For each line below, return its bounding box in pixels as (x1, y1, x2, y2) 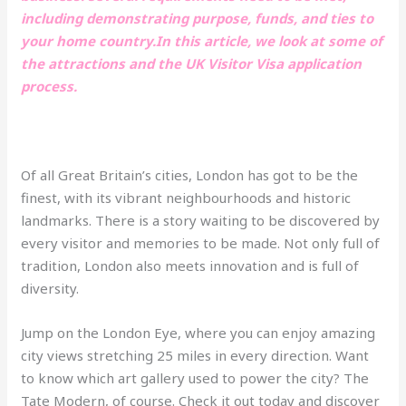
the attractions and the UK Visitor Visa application (21, 53, 362, 72)
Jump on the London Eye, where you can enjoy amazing (21, 323, 376, 342)
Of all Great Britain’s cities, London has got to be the (21, 165, 359, 184)
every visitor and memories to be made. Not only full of (21, 233, 381, 252)
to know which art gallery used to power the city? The (21, 368, 370, 387)
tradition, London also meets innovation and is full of (21, 256, 360, 275)
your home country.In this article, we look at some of (21, 31, 383, 50)
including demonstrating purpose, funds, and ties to (21, 8, 374, 27)
